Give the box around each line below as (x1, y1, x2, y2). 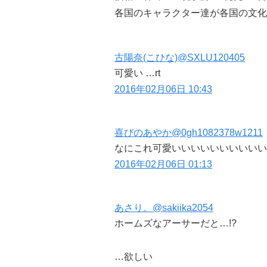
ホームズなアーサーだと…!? (114, 218, 237, 229)
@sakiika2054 (153, 203, 213, 213)
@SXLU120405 (178, 52, 245, 63)
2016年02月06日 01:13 (114, 159, 212, 170)
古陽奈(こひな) (114, 52, 178, 63)
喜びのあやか (114, 128, 172, 138)
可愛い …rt (114, 68, 160, 79)
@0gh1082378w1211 (172, 128, 263, 138)
